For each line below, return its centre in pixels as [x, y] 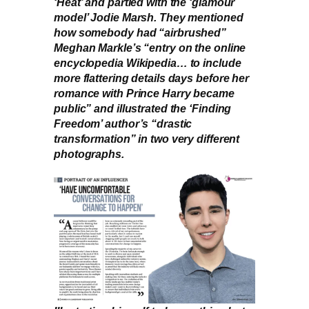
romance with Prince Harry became [144, 93]
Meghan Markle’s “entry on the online [150, 47]
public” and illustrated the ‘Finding [143, 108]
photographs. [89, 153]
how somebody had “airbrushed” [140, 32]
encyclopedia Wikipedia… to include [148, 62]
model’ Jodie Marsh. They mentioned [149, 17]
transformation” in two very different [147, 138]
